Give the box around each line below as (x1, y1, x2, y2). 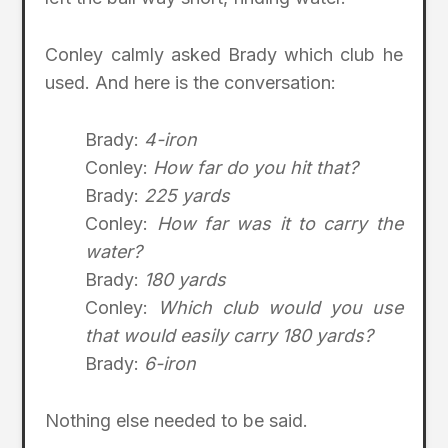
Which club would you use (158, 296, 403, 318)
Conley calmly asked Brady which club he (45, 44, 403, 66)
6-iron (144, 352, 197, 374)
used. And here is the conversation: (45, 72, 337, 94)
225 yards (144, 184, 231, 206)
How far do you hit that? (153, 156, 359, 178)
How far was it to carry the (156, 212, 403, 234)
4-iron (144, 128, 198, 150)
